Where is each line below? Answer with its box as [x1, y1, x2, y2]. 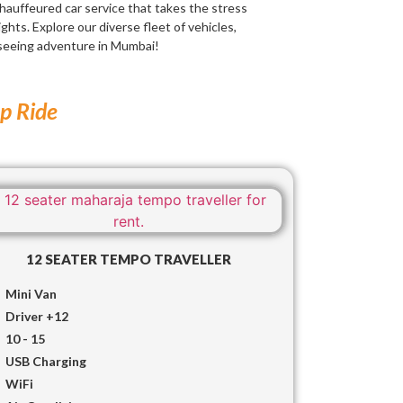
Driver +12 [5, 308, 69, 324]
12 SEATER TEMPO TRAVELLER [25, 250, 231, 267]
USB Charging [5, 353, 87, 369]
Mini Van [5, 285, 58, 301]
